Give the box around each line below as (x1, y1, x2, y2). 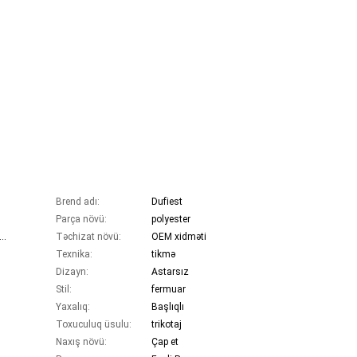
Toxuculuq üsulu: (56, 319, 131, 331)
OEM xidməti (151, 231, 206, 243)
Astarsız (151, 266, 189, 278)
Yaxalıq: (56, 301, 90, 313)
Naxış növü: (56, 336, 107, 348)
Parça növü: (56, 214, 107, 226)
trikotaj (151, 319, 182, 331)
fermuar (151, 284, 186, 296)
